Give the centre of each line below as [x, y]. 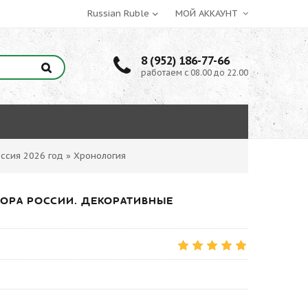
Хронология [100, 156]
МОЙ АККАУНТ [208, 13]
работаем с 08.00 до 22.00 [195, 73]
